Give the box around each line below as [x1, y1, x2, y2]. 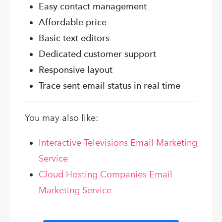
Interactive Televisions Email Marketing [39, 137, 197, 148]
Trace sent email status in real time [39, 80, 180, 91]
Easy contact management [39, 1, 147, 12]
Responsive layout [39, 64, 112, 75]
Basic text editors [39, 33, 110, 44]
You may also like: [25, 112, 98, 123]
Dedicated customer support [39, 49, 156, 59]
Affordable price [39, 17, 107, 28]
